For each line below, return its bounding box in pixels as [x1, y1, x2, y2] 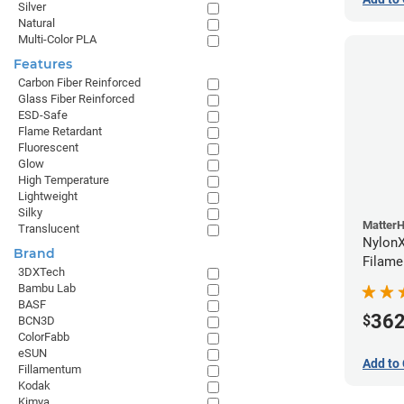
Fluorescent [18, 141, 78, 154]
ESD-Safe [18, 108, 68, 122]
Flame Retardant [18, 124, 102, 138]
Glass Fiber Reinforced [18, 92, 134, 106]
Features [14, 56, 72, 72]
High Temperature [18, 173, 109, 187]
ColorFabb [18, 330, 69, 344]
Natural [18, 16, 55, 30]
